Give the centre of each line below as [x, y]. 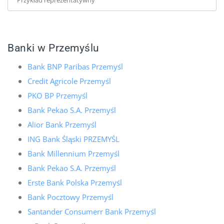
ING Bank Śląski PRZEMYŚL [73, 139]
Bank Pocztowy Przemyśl [70, 197]
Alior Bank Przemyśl [62, 124]
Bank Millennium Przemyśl [73, 153]
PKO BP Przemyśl [57, 95]
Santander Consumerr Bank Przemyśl [92, 211]
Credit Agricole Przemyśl [69, 81]
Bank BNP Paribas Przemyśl [75, 66]
